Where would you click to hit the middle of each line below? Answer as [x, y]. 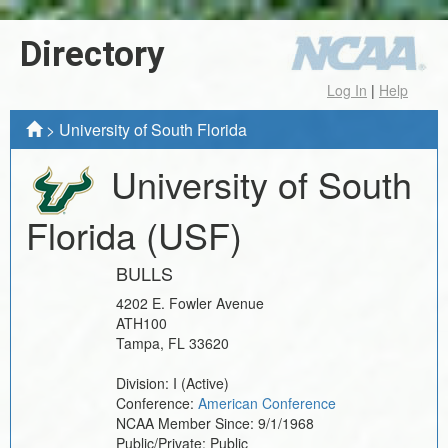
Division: [144, 382]
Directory [92, 54]
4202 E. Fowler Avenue [190, 302]
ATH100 [141, 322]
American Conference [267, 402]
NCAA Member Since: [187, 422]
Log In [347, 90]
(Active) [205, 382]
